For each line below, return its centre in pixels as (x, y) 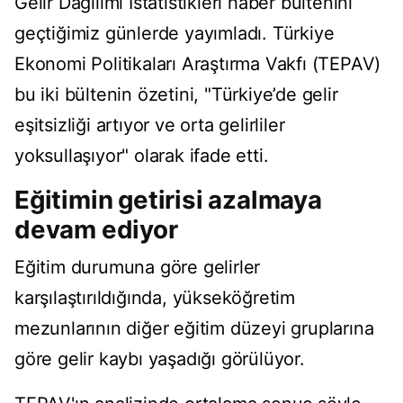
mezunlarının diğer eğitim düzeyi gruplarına (194, 329)
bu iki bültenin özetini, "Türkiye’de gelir (176, 95)
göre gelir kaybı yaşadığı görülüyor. (160, 359)
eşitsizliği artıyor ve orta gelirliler (150, 125)
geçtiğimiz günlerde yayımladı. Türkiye (175, 34)
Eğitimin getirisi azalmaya (168, 200)
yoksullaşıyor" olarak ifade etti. (142, 156)
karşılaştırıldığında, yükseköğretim (155, 298)
